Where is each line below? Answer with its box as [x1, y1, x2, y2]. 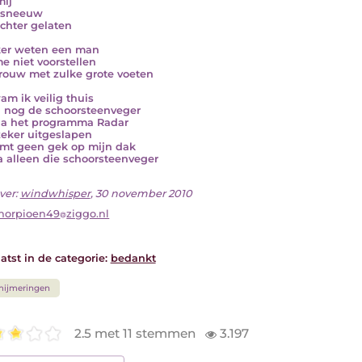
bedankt [110, 252, 156, 265]
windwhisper [19, 187, 90, 200]
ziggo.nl [66, 208, 110, 221]
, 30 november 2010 [90, 187, 192, 200]
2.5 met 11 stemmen [74, 325, 200, 341]
